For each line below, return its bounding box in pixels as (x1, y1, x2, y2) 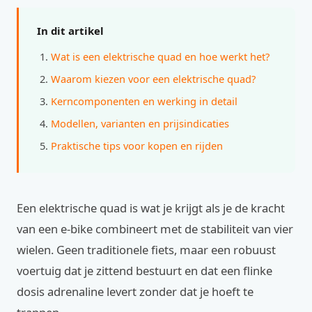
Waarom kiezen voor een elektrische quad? (51, 72, 256, 86)
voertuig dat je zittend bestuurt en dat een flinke (17, 263, 272, 279)
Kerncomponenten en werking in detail (51, 94, 237, 108)
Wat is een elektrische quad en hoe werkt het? (51, 49, 270, 63)
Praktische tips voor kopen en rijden (51, 139, 223, 153)
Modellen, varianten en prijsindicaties (51, 116, 229, 130)
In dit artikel (37, 24, 104, 38)
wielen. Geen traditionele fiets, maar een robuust (17, 242, 276, 258)
